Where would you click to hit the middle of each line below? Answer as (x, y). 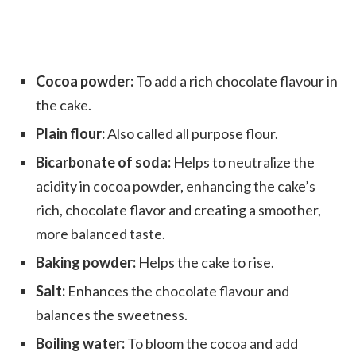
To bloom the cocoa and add (211, 343)
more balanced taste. (101, 233)
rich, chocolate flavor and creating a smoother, (178, 209)
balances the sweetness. (112, 314)
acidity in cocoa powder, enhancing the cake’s (176, 186)
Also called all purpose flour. (193, 133)
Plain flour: (72, 133)
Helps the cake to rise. (205, 262)
